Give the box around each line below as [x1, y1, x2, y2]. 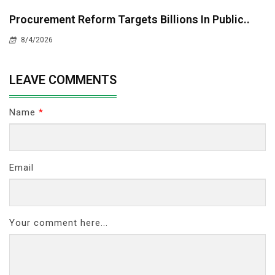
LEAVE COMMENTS [9, 72, 117, 87]
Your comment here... [9, 217, 108, 228]
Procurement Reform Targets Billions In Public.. [9, 12, 250, 26]
